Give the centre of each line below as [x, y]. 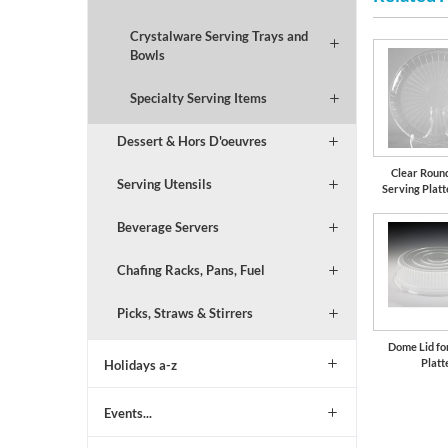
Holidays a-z [140, 364]
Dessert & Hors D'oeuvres [191, 140]
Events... [128, 413]
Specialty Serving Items [198, 97]
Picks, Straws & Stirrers [184, 312]
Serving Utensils [164, 183]
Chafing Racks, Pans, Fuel [190, 269]
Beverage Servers [167, 226]
